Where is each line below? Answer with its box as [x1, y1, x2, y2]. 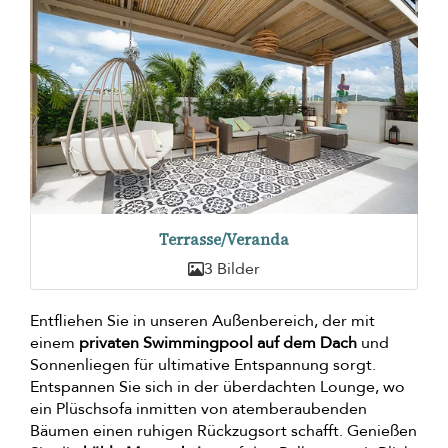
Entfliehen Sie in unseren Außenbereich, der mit [30, 309, 375, 332]
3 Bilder [204, 257, 260, 280]
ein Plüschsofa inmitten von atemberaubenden [30, 397, 367, 420]
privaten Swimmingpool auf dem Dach [79, 331, 357, 354]
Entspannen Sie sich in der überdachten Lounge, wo [30, 375, 405, 398]
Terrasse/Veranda [159, 228, 289, 250]
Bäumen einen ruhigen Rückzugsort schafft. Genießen [30, 419, 417, 442]
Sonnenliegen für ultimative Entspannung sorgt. [30, 353, 376, 376]
